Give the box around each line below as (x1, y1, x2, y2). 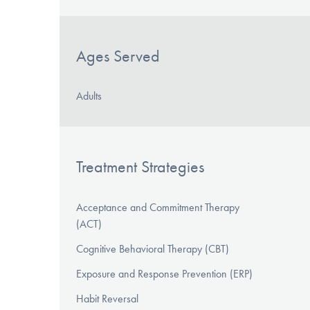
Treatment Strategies (76, 157, 204, 177)
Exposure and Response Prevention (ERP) (76, 267, 253, 281)
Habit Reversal (76, 292, 138, 306)
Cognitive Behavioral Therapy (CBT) (76, 242, 229, 256)
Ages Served (76, 46, 160, 66)
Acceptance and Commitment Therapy (76, 201, 239, 215)
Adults (76, 89, 102, 103)
